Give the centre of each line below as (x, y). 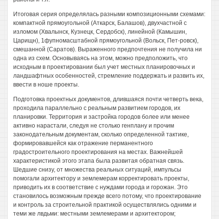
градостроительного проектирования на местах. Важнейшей (98, 152)
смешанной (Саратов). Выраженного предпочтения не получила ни (108, 49)
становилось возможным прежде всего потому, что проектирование (107, 196)
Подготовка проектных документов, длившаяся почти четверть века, (108, 99)
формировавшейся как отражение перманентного (83, 143)
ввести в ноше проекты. (46, 85)
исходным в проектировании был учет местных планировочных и (104, 67)
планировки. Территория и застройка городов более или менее (101, 117)
